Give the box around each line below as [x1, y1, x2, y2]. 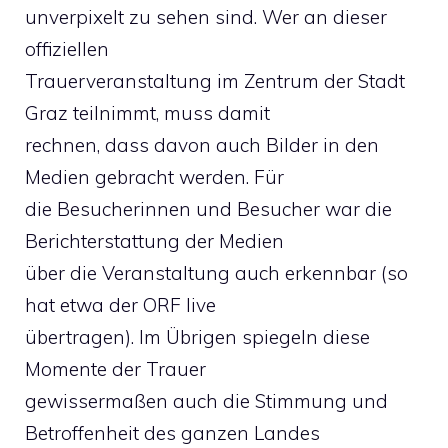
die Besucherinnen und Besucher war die [25, 196, 392, 221]
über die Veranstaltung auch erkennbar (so [25, 260, 408, 285]
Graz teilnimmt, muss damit [25, 100, 270, 125]
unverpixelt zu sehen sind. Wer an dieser [25, 4, 387, 29]
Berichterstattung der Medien [25, 228, 284, 253]
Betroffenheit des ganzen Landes [25, 420, 320, 445]
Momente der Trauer [25, 356, 206, 381]
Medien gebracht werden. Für [25, 164, 284, 189]
